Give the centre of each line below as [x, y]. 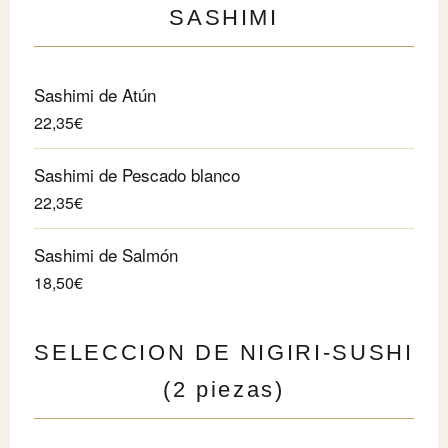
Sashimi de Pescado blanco [137, 174]
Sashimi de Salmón [106, 254]
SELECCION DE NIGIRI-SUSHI [224, 352]
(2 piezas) [224, 389]
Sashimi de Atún [95, 94]
